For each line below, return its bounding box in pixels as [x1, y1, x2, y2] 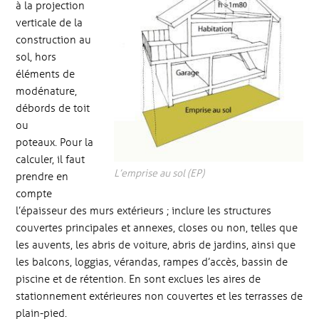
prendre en [16, 169, 69, 183]
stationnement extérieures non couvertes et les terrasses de [16, 288, 303, 303]
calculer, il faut [16, 152, 85, 166]
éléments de [16, 66, 75, 80]
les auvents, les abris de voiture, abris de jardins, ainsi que [16, 237, 296, 251]
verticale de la [16, 15, 83, 29]
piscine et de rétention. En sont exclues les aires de [16, 271, 261, 286]
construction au [16, 32, 92, 46]
